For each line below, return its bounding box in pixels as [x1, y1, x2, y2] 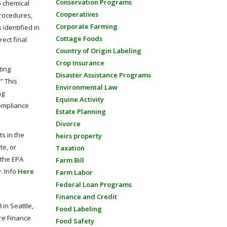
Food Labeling [55, 204, 102, 213]
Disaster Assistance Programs [55, 70, 151, 80]
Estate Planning [55, 107, 106, 116]
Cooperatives [55, 10, 98, 19]
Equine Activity [55, 95, 104, 104]
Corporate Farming [55, 22, 118, 31]
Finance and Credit [55, 192, 117, 201]
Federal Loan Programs [55, 180, 132, 189]
